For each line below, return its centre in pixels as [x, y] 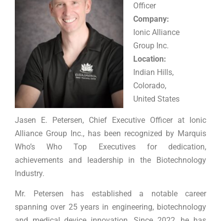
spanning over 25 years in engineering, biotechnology [110, 207]
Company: [151, 19]
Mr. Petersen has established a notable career [110, 193]
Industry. [30, 173]
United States [156, 99]
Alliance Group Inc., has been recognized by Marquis [110, 133]
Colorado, [150, 85]
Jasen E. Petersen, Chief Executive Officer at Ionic [110, 120]
